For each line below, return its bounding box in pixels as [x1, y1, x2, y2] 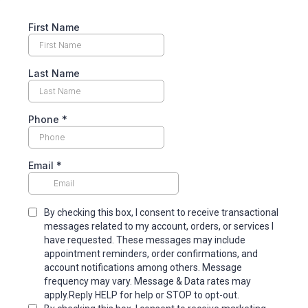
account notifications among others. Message [44, 262, 242, 273]
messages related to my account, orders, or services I [44, 221, 274, 232]
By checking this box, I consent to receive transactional [44, 207, 278, 218]
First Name [28, 21, 80, 33]
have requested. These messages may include [44, 234, 245, 245]
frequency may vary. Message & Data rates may [44, 276, 251, 287]
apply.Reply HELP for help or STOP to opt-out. [44, 289, 239, 300]
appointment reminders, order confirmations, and [44, 248, 258, 259]
